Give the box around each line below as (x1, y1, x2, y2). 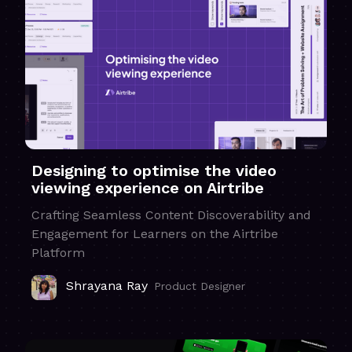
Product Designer (154, 280, 245, 293)
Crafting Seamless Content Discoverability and (31, 207, 311, 223)
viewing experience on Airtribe (31, 178, 264, 198)
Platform (31, 245, 85, 261)
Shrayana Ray (66, 278, 148, 294)
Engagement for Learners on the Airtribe (31, 226, 278, 242)
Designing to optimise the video (31, 161, 277, 181)
